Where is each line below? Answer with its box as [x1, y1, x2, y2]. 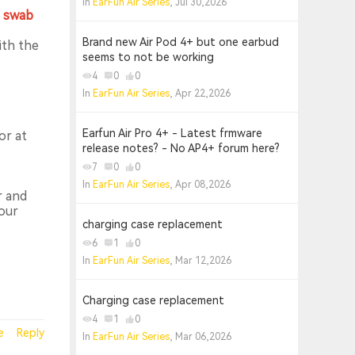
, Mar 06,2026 [170, 331, 231, 342]
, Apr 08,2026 [170, 179, 231, 190]
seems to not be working [82, 51, 214, 63]
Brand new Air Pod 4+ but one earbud [82, 36, 279, 48]
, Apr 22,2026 [170, 88, 231, 99]
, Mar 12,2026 [170, 255, 231, 266]
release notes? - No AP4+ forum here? [82, 142, 280, 155]
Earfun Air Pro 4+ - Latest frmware [82, 127, 262, 139]
